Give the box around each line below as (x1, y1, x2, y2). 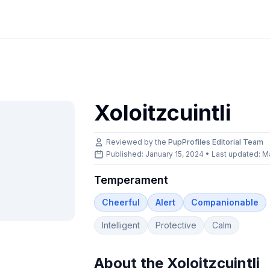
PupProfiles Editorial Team (168, 137, 264, 146)
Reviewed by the (106, 137, 169, 146)
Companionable (191, 197, 259, 207)
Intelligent (102, 220, 140, 230)
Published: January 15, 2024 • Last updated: (106, 149, 263, 159)
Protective (155, 220, 197, 230)
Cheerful (102, 197, 140, 207)
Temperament (94, 174, 169, 186)
